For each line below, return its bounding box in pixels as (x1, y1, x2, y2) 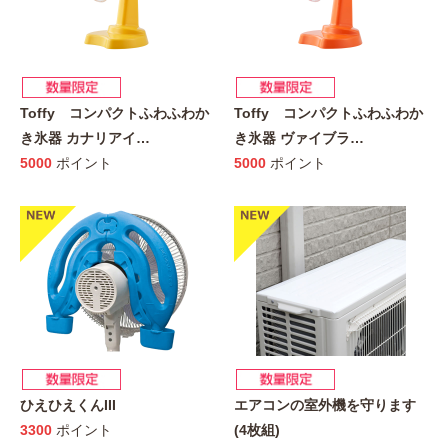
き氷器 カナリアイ (20, 129, 136, 146)
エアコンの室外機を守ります (234, 396, 416, 413)
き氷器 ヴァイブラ (234, 129, 350, 146)
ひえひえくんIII (20, 396, 116, 413)
